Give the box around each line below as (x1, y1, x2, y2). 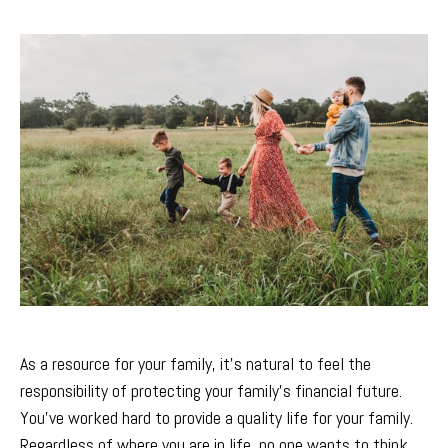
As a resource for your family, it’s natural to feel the (20, 352, 371, 375)
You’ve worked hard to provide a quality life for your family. (20, 406, 413, 429)
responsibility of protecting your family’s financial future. (20, 379, 402, 402)
